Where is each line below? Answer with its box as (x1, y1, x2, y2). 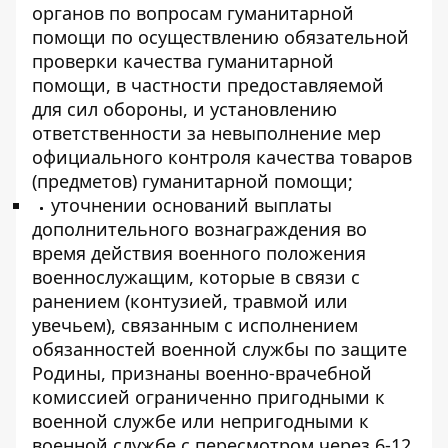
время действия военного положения (32, 241, 366, 265)
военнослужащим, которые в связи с (32, 265, 360, 289)
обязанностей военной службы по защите (32, 337, 407, 361)
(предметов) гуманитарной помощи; (32, 169, 353, 193)
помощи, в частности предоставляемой (32, 73, 384, 97)
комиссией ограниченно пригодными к (32, 385, 385, 409)
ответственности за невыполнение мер (32, 121, 381, 145)
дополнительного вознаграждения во (32, 217, 367, 241)
